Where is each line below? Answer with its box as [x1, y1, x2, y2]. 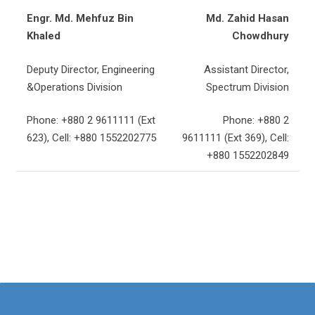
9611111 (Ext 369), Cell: [181, 131, 289, 144]
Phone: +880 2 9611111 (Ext [26, 114, 155, 127]
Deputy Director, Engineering [26, 63, 155, 76]
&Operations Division [26, 80, 122, 94]
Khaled [26, 30, 60, 42]
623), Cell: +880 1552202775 [26, 131, 156, 144]
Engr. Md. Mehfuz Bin [26, 12, 134, 25]
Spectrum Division [205, 80, 289, 94]
